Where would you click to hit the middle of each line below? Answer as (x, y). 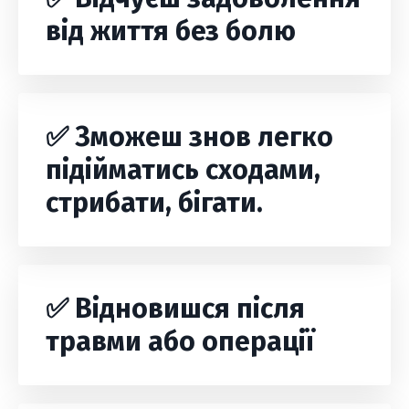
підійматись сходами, (183, 170)
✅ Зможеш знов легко (189, 137)
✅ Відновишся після (175, 309)
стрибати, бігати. (154, 203)
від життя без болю (171, 31)
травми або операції (180, 341)
